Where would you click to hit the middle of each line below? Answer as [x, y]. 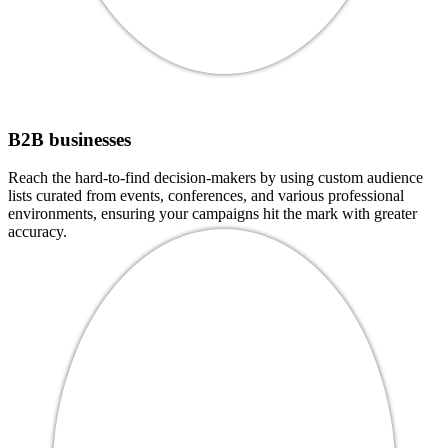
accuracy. [37, 232]
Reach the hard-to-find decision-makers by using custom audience [215, 178]
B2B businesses [69, 139]
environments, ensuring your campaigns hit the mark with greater [212, 214]
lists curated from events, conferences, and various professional [206, 196]
